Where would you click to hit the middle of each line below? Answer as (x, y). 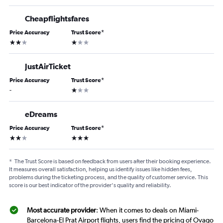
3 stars (80, 137)
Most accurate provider (61, 210)
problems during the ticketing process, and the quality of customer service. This (109, 177)
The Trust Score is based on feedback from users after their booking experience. (113, 162)
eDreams (41, 114)
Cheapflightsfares (57, 19)
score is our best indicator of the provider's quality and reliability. (90, 185)
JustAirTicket (48, 66)
